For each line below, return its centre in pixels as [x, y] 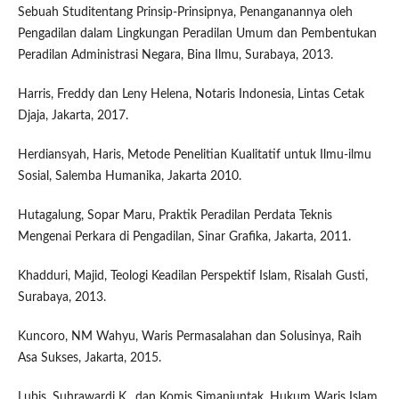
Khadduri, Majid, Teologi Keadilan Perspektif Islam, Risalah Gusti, [192, 276]
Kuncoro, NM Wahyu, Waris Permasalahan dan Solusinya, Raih [189, 336]
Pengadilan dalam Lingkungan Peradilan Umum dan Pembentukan [197, 33]
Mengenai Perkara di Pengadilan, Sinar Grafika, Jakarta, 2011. [184, 236]
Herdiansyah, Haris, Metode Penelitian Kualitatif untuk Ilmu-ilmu [194, 155]
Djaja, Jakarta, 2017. [73, 115]
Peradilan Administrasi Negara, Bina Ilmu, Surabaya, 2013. [175, 55]
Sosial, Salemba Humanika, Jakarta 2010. [129, 176]
